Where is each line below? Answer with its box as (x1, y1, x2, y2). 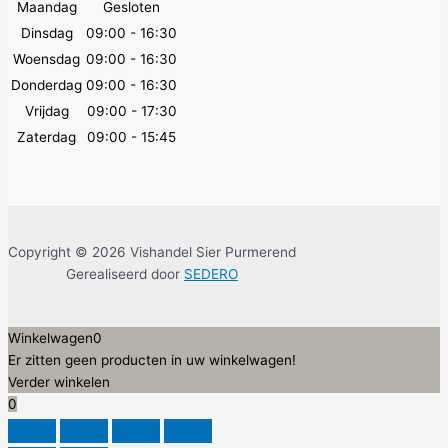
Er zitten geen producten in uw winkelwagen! (8, 352, 296, 369)
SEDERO (184, 266, 238, 283)
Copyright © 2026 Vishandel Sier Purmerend (8, 244, 296, 261)
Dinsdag (20, 25, 73, 42)
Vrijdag (24, 103, 69, 120)
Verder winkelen (8, 374, 110, 391)
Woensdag (13, 51, 80, 68)
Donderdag (11, 77, 82, 94)
